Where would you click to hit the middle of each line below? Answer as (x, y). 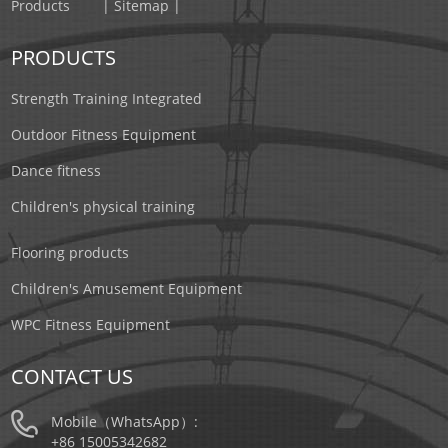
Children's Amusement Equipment (127, 288)
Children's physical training (103, 206)
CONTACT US (72, 376)
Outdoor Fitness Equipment (104, 134)
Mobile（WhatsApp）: (125, 421)
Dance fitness (56, 170)
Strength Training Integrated (107, 98)
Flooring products (70, 252)
